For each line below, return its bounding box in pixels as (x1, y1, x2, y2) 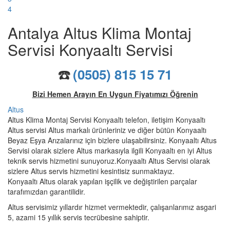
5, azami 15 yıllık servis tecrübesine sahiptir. (8, 212, 149, 222)
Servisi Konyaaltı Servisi (8, 38, 173, 61)
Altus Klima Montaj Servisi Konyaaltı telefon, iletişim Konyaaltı (8, 114, 205, 125)
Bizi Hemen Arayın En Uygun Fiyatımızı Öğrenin (32, 88, 198, 99)
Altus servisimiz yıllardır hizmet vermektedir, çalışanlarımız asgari (8, 201, 216, 212)
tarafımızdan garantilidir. (8, 186, 85, 197)
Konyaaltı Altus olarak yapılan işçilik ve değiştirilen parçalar (8, 176, 197, 186)
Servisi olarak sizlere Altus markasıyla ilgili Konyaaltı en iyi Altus (8, 145, 212, 156)
